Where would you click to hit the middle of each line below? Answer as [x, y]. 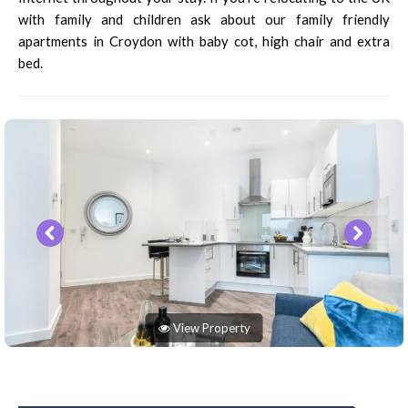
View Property [210, 327]
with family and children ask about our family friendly [204, 19]
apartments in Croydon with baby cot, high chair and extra [204, 41]
